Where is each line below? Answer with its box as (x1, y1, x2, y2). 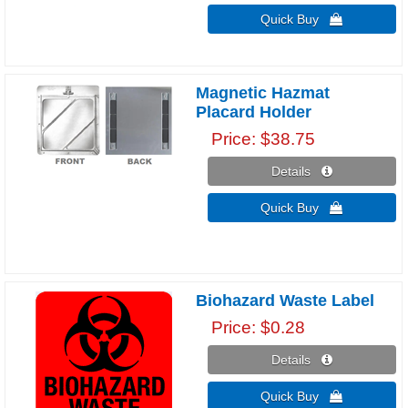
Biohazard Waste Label (196, 291, 375, 310)
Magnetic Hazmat (196, 83, 331, 102)
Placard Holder (196, 102, 312, 121)
